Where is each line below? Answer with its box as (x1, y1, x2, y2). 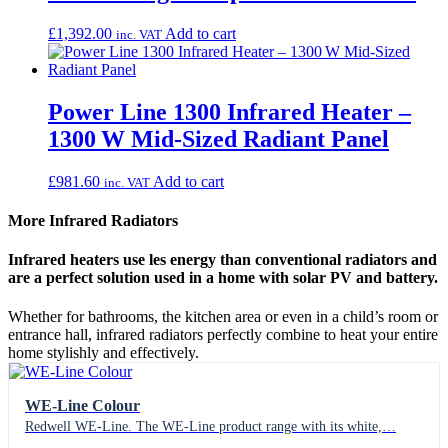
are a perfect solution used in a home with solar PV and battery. (8, 269, 438, 287)
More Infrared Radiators (8, 211, 178, 229)
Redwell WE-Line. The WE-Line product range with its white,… (25, 419, 396, 435)
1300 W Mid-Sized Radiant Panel (48, 125, 389, 152)
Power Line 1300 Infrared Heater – (48, 98, 411, 125)
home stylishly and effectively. (8, 344, 199, 362)
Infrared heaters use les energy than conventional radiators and (8, 251, 437, 269)
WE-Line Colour (25, 397, 140, 415)
